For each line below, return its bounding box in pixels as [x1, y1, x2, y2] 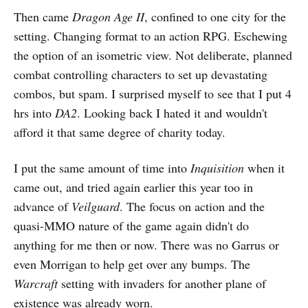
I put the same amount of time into [14, 159, 190, 177]
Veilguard [71, 198, 120, 215]
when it [244, 159, 285, 177]
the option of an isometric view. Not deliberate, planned [14, 47, 292, 64]
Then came [14, 8, 72, 25]
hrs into [14, 104, 55, 122]
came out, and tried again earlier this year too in [14, 179, 253, 196]
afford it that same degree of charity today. [14, 124, 225, 141]
